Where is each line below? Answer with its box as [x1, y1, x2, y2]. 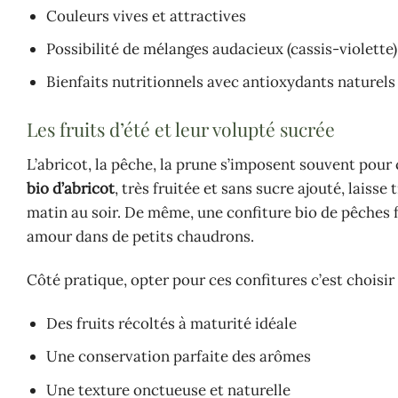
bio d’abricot [27, 179, 115, 199]
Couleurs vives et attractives [46, 6, 247, 27]
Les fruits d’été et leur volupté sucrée [27, 115, 335, 141]
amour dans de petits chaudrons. [27, 227, 254, 247]
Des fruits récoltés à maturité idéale [46, 314, 298, 334]
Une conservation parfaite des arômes [46, 346, 312, 367]
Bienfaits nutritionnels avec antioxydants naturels [46, 72, 396, 92]
